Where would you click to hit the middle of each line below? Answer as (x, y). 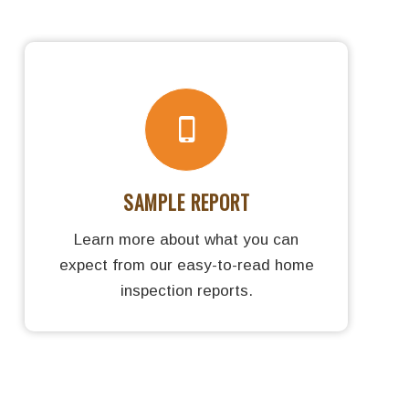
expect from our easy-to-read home (186, 265)
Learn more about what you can (186, 239)
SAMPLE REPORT (186, 202)
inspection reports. (186, 290)
